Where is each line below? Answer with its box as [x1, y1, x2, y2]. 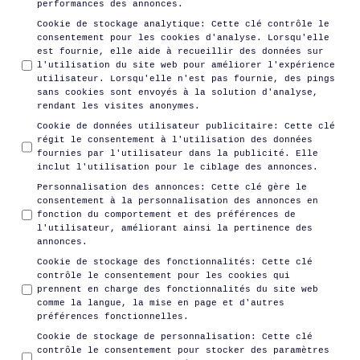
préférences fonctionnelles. [37, 312, 190, 322]
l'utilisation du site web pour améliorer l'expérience [37, 59, 336, 70]
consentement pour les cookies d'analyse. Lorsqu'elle [37, 32, 330, 43]
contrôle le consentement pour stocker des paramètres [37, 346, 330, 356]
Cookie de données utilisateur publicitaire [37, 121, 274, 131]
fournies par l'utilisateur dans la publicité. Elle [37, 148, 319, 158]
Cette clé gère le [211, 182, 308, 192]
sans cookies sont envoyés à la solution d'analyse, [37, 87, 319, 97]
